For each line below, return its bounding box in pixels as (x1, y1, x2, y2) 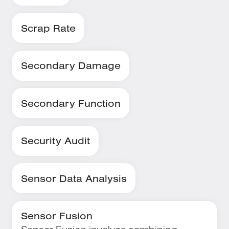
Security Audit (20, 134, 90, 147)
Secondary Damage (20, 59, 121, 72)
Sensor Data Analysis (20, 172, 127, 185)
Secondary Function (20, 97, 121, 109)
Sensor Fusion (20, 210, 93, 222)
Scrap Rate (20, 21, 76, 34)
